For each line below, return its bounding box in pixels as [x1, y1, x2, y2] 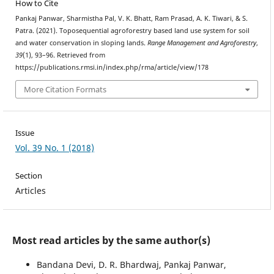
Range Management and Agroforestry [147, 39, 256, 48]
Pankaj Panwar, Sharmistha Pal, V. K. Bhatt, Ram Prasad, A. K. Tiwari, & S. [15, 14, 248, 23]
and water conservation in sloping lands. [15, 39, 147, 48]
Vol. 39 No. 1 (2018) [15, 141, 94, 154]
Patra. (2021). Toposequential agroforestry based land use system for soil [15, 26, 250, 35]
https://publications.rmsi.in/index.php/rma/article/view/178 [15, 63, 209, 72]
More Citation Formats [24, 83, 106, 95]
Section [15, 169, 42, 181]
